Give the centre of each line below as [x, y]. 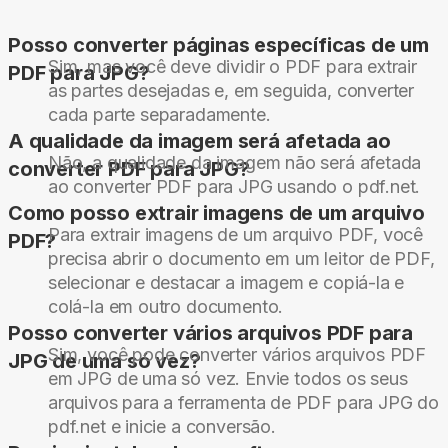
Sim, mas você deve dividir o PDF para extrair [232, 67]
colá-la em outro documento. [166, 307]
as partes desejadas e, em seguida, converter [231, 91]
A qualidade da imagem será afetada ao [199, 141]
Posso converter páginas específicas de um [218, 45]
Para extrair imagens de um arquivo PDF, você [236, 235]
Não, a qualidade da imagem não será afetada [235, 163]
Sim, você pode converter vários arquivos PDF [237, 355]
